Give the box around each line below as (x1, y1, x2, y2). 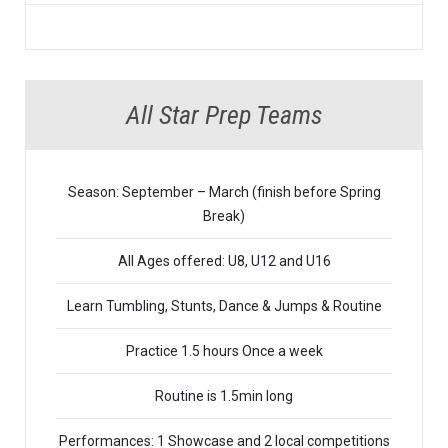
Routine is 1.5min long (155, 387, 293, 404)
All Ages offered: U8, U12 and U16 (117, 252, 331, 269)
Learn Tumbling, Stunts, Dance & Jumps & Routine (66, 297, 382, 314)
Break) (203, 207, 245, 224)
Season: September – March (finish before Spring (67, 183, 381, 200)
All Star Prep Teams (125, 99, 323, 130)
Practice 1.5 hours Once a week (125, 342, 323, 359)
